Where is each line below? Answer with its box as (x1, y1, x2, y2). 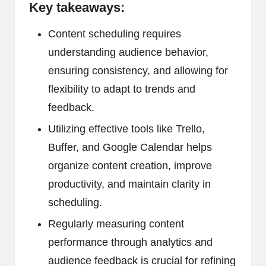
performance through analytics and (48, 236, 213, 249)
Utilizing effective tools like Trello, (48, 123, 205, 135)
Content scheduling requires (48, 28, 181, 40)
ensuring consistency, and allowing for (48, 65, 228, 77)
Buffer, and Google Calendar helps (48, 141, 212, 154)
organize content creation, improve (48, 160, 212, 172)
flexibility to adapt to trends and (48, 83, 195, 96)
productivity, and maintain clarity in (48, 178, 211, 191)
